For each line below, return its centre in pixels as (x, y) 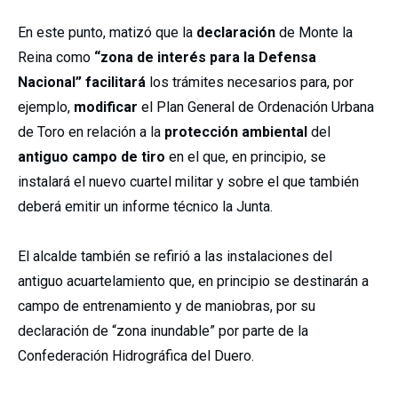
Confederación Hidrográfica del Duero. (136, 356)
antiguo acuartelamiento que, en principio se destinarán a (193, 281)
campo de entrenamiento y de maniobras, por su (167, 306)
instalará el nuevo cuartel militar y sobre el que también (188, 182)
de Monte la (314, 32)
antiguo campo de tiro (92, 157)
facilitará (115, 82)
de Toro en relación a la (91, 132)
